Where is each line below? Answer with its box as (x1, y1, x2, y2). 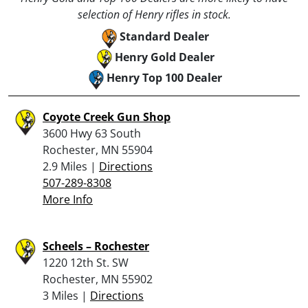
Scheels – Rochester (43, 238, 149, 254)
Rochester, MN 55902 (43, 271, 153, 287)
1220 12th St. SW (43, 254, 129, 270)
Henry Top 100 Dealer (107, 69, 222, 85)
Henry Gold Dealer (114, 49, 214, 65)
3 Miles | (43, 287, 90, 303)
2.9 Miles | (43, 158, 99, 174)
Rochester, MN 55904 (43, 142, 153, 157)
